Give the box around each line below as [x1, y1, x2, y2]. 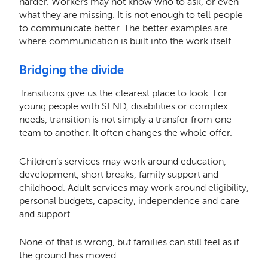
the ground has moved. [19, 249, 118, 261]
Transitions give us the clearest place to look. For [19, 87, 227, 99]
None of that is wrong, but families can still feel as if [19, 236, 239, 248]
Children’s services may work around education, [19, 155, 226, 167]
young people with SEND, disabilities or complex [19, 100, 228, 112]
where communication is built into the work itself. [19, 35, 233, 47]
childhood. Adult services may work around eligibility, [19, 181, 249, 193]
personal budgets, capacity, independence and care [19, 194, 239, 206]
